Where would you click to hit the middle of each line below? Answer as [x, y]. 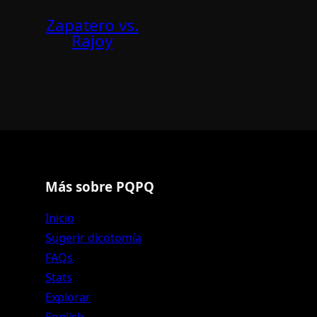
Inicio [60, 218]
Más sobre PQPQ [100, 186]
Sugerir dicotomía [93, 237]
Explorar [68, 297]
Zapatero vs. [92, 25]
